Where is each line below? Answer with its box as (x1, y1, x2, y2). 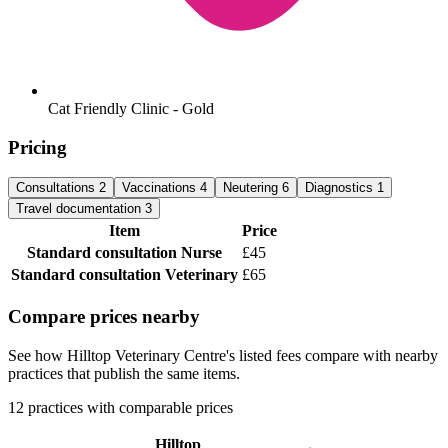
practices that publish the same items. (8, 364, 240, 382)
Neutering (223, 180, 282, 196)
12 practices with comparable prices (8, 398, 233, 416)
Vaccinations (122, 180, 200, 196)
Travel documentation (16, 201, 145, 217)
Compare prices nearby (8, 306, 200, 328)
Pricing (8, 136, 67, 158)
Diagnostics (305, 180, 377, 196)
